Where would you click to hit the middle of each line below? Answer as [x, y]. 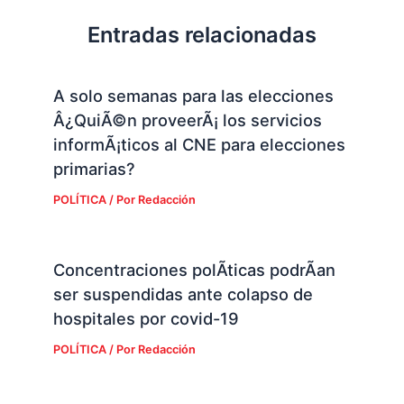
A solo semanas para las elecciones [193, 96]
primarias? [94, 169]
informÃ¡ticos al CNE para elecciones [199, 145]
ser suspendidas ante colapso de [183, 294]
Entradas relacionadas [202, 34]
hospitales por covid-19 [146, 319]
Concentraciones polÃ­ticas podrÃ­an [194, 270]
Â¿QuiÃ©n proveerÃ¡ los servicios [187, 120]
